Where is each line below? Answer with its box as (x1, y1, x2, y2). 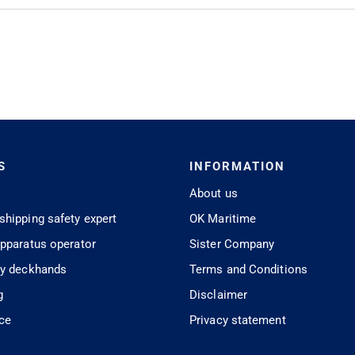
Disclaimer (189, 288, 247, 303)
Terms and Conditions (189, 262, 307, 277)
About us (189, 186, 238, 201)
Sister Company (189, 237, 275, 252)
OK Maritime (189, 212, 257, 227)
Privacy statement (189, 313, 286, 328)
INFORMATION (189, 159, 285, 174)
